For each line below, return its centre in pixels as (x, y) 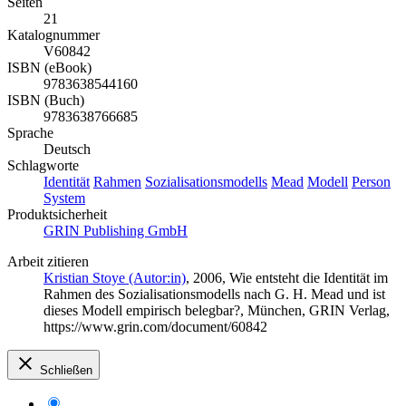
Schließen (66, 370)
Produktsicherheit (57, 214)
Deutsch (67, 149)
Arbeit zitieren (48, 261)
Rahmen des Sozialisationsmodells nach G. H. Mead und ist (214, 294)
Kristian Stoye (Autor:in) (115, 277)
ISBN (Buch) (46, 100)
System (64, 198)
